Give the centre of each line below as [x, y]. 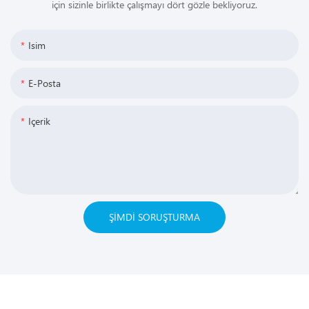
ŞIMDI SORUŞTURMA [154, 217]
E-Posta [44, 83]
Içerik [39, 121]
